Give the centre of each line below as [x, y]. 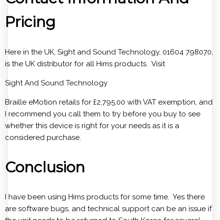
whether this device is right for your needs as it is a [92, 125]
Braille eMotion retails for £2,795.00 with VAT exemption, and [109, 102]
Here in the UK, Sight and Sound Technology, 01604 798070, [109, 52]
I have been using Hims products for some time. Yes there [105, 197]
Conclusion [45, 167]
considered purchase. [43, 137]
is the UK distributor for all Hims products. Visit [85, 64]
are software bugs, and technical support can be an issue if [108, 209]
